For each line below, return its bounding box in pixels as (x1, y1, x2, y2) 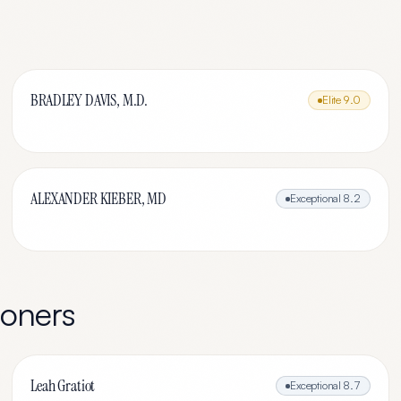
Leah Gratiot (30, 375, 96, 397)
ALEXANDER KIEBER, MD (30, 188, 166, 209)
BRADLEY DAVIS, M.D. (30, 90, 149, 111)
